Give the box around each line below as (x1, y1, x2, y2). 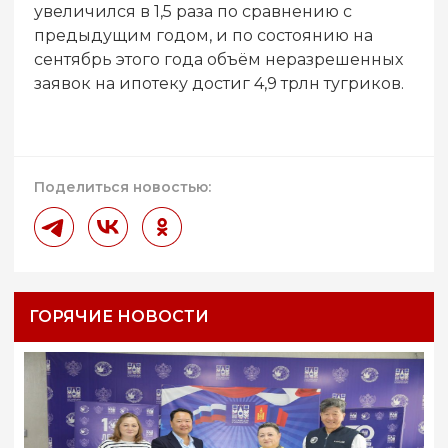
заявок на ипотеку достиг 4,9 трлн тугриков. (34, 74, 404, 94)
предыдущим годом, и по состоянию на (34, 26, 373, 46)
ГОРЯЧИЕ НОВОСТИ (29, 307, 209, 327)
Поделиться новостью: (34, 178, 211, 197)
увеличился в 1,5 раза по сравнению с (34, 2, 352, 22)
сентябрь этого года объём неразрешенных (34, 50, 403, 70)
